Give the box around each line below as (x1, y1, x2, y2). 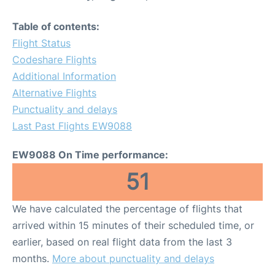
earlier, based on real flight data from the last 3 (12, 236, 232, 249)
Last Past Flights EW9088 (12, 120, 132, 133)
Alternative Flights (12, 87, 96, 99)
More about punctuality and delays (52, 252, 214, 265)
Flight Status (12, 37, 71, 50)
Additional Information (12, 70, 116, 83)
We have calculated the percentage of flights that (12, 203, 242, 215)
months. (12, 252, 52, 265)
